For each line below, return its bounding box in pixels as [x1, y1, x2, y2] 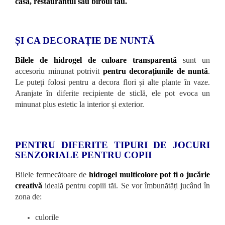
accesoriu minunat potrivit [15, 66, 103, 75]
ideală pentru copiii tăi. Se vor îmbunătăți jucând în [45, 181, 210, 190]
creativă [15, 181, 45, 190]
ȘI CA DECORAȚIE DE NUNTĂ [15, 35, 155, 46]
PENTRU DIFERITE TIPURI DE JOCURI [15, 139, 210, 150]
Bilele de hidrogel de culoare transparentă [15, 55, 177, 64]
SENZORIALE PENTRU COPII [15, 149, 152, 160]
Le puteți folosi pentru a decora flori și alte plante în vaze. [15, 77, 210, 86]
